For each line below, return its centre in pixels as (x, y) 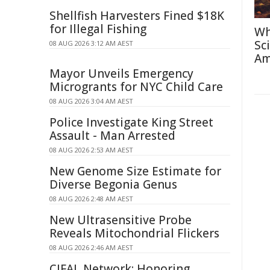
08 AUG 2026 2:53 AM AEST (91, 150)
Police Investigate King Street (131, 122)
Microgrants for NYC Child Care (136, 87)
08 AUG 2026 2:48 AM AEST (91, 199)
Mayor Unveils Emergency (121, 74)
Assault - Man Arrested (112, 136)
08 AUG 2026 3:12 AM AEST (91, 43)
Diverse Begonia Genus (113, 184)
